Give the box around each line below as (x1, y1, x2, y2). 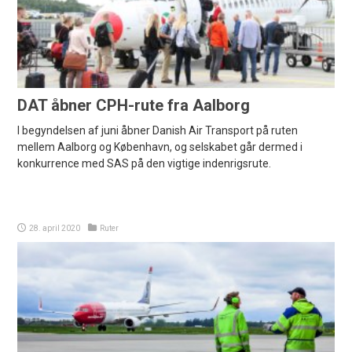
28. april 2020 (29, 224, 81, 233)
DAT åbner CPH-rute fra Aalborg (17, 96, 251, 115)
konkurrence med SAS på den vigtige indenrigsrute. (17, 157, 272, 170)
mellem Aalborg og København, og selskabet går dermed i (17, 141, 303, 154)
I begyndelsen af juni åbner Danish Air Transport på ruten (17, 124, 299, 137)
